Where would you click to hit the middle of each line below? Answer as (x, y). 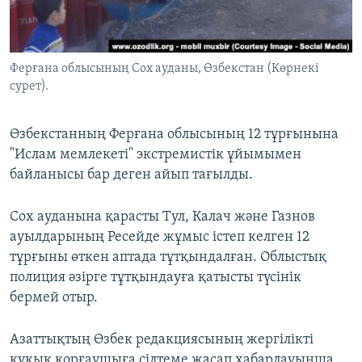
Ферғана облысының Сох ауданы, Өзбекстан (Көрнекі (164, 69)
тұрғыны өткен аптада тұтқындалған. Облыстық (168, 258)
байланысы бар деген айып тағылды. (131, 175)
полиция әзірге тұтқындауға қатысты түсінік (156, 278)
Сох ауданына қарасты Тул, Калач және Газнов (162, 217)
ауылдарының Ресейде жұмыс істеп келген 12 (160, 238)
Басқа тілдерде (75, 90)
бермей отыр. (54, 298)
